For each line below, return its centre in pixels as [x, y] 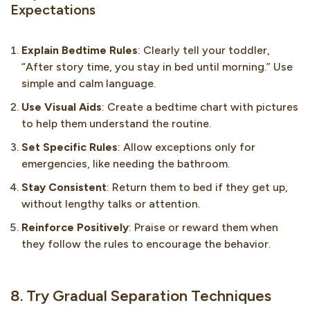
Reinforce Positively [75, 228]
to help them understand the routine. [116, 124]
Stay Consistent [64, 188]
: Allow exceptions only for [186, 147]
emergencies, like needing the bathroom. [126, 164]
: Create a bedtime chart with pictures [200, 107]
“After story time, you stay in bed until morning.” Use [157, 67]
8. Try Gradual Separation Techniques [141, 296]
